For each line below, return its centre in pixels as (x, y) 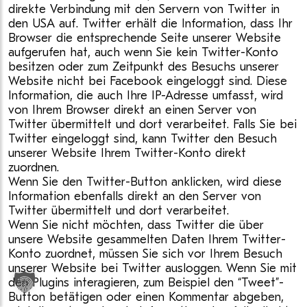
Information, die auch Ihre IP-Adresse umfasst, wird (146, 96)
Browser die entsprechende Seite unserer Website (145, 38)
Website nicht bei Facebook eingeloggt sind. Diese (148, 81)
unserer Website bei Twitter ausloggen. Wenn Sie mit (152, 268)
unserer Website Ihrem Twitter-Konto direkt (127, 153)
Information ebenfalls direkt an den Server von (135, 196)
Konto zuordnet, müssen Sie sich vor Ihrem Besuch (145, 254)
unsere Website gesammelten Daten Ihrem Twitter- (147, 240)
